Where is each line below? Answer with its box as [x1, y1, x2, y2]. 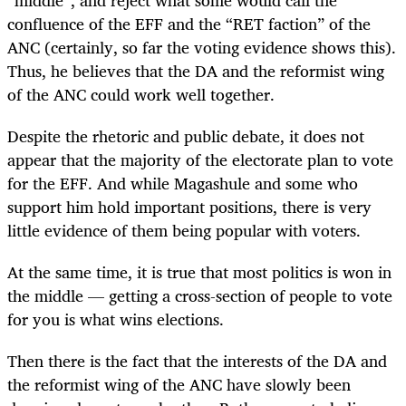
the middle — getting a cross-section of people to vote [7, 282, 392, 310]
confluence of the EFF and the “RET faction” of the [7, 9, 371, 37]
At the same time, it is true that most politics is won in [7, 258, 391, 286]
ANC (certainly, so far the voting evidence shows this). [7, 33, 396, 61]
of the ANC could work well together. [7, 80, 275, 108]
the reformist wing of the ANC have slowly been [7, 371, 351, 399]
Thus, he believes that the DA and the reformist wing [7, 56, 384, 84]
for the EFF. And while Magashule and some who [7, 169, 358, 198]
